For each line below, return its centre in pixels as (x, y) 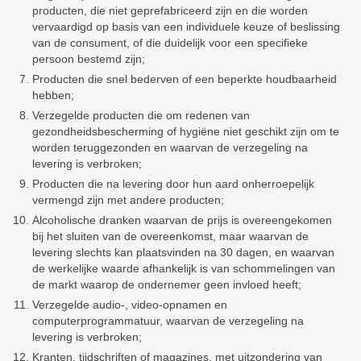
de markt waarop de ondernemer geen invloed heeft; (167, 284)
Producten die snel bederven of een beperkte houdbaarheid (185, 79)
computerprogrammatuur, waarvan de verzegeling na (168, 321)
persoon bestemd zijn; (89, 59)
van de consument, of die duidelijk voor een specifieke (170, 43)
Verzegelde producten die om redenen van (141, 115)
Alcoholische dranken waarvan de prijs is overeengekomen (182, 220)
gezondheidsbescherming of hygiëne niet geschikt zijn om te (186, 131)
